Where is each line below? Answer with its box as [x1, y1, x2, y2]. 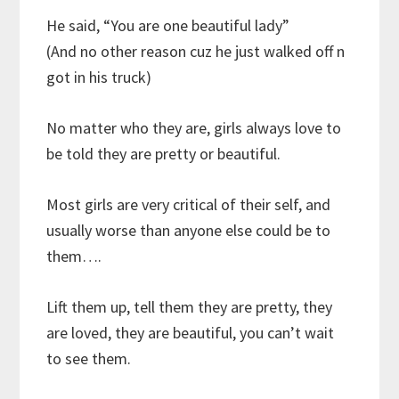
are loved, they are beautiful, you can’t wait [46, 322, 335, 344]
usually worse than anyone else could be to [46, 220, 331, 241]
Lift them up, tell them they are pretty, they [46, 297, 333, 318]
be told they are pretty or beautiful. [46, 143, 281, 165]
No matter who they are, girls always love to [46, 118, 342, 139]
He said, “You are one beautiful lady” [46, 15, 290, 37]
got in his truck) [46, 67, 152, 88]
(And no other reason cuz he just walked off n [46, 41, 346, 62]
